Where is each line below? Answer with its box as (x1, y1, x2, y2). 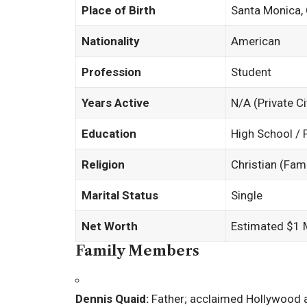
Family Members (75, 243, 199, 260)
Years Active (82, 96, 150, 110)
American (231, 34, 281, 49)
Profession (82, 65, 142, 79)
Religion (82, 158, 125, 172)
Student (231, 65, 272, 79)
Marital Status (82, 188, 159, 203)
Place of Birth (82, 3, 156, 18)
